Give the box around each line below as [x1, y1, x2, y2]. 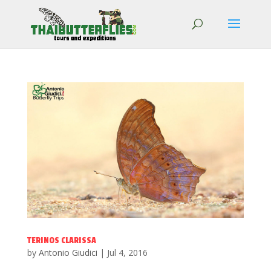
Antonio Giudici [38, 247, 97, 258]
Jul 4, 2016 [106, 247, 148, 258]
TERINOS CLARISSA [27, 235, 96, 246]
